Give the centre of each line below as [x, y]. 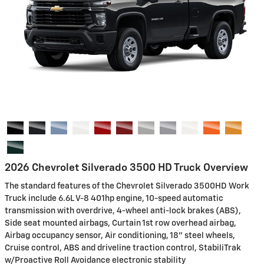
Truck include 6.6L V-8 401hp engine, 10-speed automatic [114, 199]
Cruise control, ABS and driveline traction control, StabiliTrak [123, 248]
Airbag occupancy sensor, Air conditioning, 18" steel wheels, [120, 236]
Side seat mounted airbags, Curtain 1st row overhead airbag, [121, 223]
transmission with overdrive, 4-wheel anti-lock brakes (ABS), [123, 211]
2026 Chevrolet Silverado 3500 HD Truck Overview [126, 168]
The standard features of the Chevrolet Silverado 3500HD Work [127, 186]
